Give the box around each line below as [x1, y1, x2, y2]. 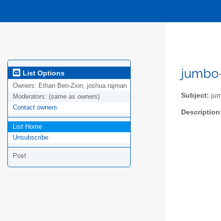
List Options [21, 69, 65, 77]
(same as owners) [49, 93, 100, 101]
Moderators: [13, 93, 49, 101]
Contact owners [13, 104, 57, 111]
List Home [13, 123, 42, 131]
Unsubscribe [13, 134, 48, 142]
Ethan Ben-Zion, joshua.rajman [38, 82, 127, 90]
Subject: [181, 91, 209, 99]
